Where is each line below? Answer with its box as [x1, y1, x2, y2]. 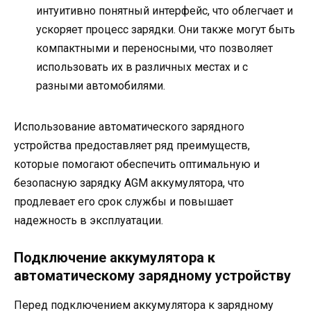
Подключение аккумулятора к [14, 249, 215, 267]
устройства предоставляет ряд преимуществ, [14, 139, 250, 153]
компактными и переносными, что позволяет [36, 42, 273, 56]
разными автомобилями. [36, 79, 165, 93]
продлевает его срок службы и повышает [14, 195, 233, 209]
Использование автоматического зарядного [14, 120, 244, 134]
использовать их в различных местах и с [36, 60, 248, 74]
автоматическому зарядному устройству [14, 267, 291, 285]
